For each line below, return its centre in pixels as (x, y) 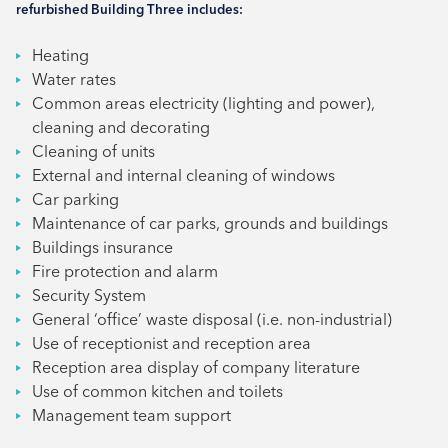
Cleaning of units (93, 151)
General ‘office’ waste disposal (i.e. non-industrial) (212, 319)
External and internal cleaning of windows (183, 175)
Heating (60, 55)
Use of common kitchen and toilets (157, 391)
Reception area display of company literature (196, 367)
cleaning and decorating (121, 127)
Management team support (131, 415)
